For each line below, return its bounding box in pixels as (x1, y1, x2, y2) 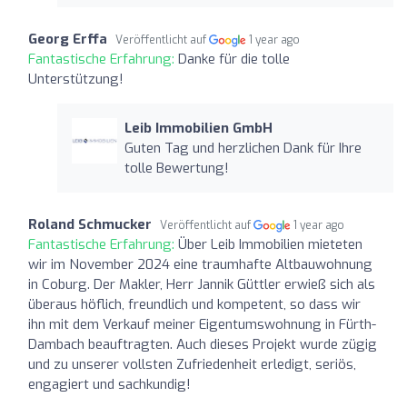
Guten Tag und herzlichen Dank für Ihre (124, 138, 362, 157)
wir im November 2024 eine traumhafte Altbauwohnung (28, 254, 372, 273)
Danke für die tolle (178, 49, 290, 68)
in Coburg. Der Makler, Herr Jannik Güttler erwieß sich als (28, 274, 375, 293)
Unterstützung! (28, 69, 124, 88)
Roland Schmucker (28, 214, 152, 233)
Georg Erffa (28, 29, 107, 48)
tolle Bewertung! (124, 158, 229, 177)
